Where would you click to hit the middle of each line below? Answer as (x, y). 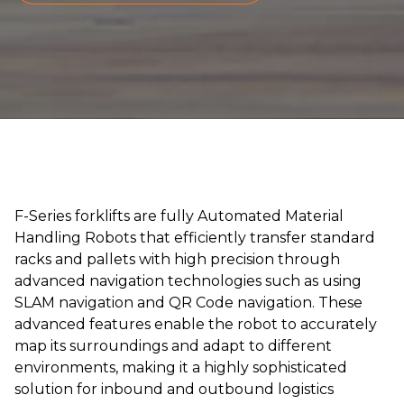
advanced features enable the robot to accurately (196, 325)
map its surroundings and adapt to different (173, 346)
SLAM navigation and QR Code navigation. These (188, 303)
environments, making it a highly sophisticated (181, 368)
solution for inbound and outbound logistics (174, 390)
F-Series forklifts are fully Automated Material (179, 216)
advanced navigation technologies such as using (188, 281)
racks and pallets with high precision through (177, 260)
